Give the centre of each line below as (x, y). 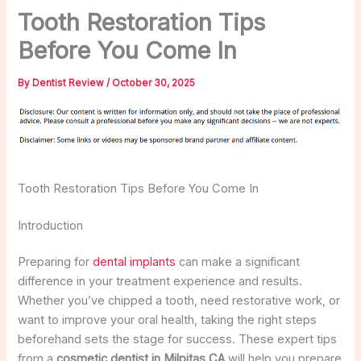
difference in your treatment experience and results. (160, 282)
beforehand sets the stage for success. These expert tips (178, 340)
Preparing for (56, 262)
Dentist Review (70, 83)
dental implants (135, 262)
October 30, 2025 (154, 83)
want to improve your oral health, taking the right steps (168, 320)
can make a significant (238, 262)
